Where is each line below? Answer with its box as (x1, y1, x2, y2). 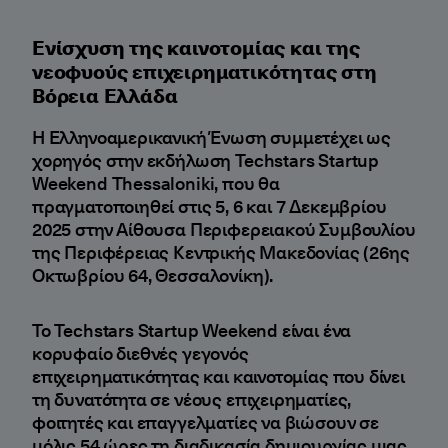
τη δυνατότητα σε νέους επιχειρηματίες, (32, 385, 352, 412)
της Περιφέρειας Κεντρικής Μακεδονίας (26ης (32, 238, 410, 265)
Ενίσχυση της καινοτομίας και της (32, 32, 360, 62)
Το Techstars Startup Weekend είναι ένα (32, 316, 352, 343)
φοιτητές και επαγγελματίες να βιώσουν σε (32, 408, 379, 435)
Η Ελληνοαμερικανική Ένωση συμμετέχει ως (32, 123, 391, 150)
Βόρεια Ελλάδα (32, 80, 178, 110)
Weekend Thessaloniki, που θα (32, 169, 280, 196)
